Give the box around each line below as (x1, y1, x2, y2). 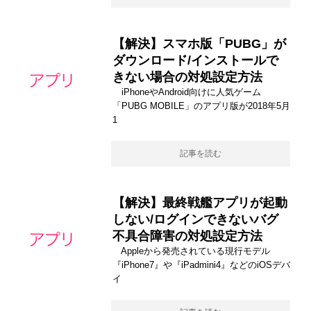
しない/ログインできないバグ (112, 212, 278, 226)
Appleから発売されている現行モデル (112, 245, 270, 256)
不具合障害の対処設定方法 (112, 228, 262, 243)
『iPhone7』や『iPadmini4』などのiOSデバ (112, 259, 290, 270)
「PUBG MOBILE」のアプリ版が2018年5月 (112, 100, 290, 111)
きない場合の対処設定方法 (112, 69, 262, 84)
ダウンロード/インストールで (112, 53, 278, 67)
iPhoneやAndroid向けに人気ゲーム (112, 86, 261, 97)
